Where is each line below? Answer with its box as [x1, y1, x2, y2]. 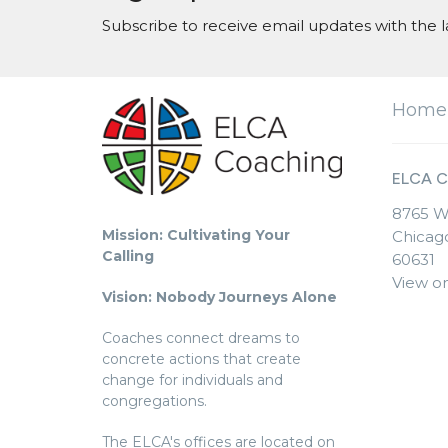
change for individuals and [102, 371, 283, 390]
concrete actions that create [102, 350, 301, 369]
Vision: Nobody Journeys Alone [102, 288, 337, 307]
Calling [102, 247, 154, 266]
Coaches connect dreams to [102, 329, 300, 348]
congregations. [102, 392, 207, 411]
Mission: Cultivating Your [102, 226, 290, 245]
